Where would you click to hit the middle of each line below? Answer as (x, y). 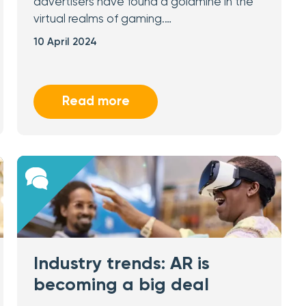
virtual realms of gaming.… (103, 19)
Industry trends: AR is (122, 264)
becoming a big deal (122, 286)
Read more (96, 101)
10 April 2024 (66, 42)
